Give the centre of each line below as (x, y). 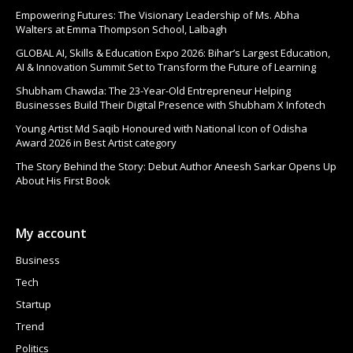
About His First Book (63, 180)
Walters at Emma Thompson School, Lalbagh (121, 29)
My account (51, 233)
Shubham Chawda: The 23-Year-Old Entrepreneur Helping (153, 90)
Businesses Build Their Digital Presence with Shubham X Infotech (171, 104)
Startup (33, 304)
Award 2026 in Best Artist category (96, 142)
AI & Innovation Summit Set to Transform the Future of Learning (166, 67)
